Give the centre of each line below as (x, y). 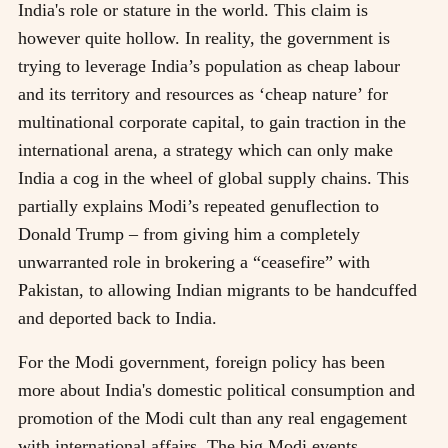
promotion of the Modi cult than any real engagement (212, 417)
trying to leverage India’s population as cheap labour (209, 65)
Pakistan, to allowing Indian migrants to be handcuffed (217, 289)
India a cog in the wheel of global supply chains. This (213, 177)
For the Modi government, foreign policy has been (201, 361)
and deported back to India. (117, 317)
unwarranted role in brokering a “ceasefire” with (194, 261)
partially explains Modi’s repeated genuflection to (198, 205)
